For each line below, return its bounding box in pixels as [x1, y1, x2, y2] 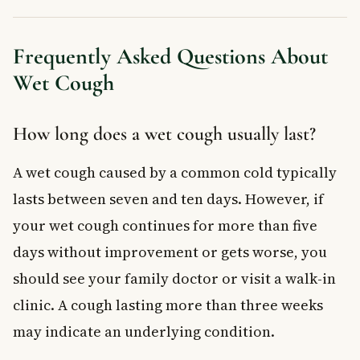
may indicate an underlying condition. [13, 321, 275, 342]
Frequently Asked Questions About [13, 42, 328, 70]
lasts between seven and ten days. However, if [13, 188, 324, 209]
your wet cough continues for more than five [13, 215, 317, 235]
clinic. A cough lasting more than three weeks [13, 294, 323, 315]
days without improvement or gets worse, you [13, 241, 327, 262]
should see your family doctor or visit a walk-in [13, 268, 336, 288]
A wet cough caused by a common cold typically [13, 162, 337, 182]
